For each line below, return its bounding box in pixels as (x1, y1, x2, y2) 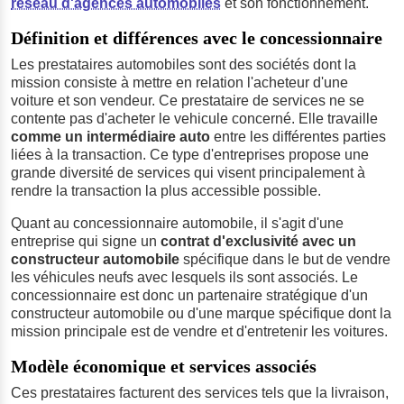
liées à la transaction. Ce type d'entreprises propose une (11, 147, 369, 162)
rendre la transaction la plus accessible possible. (11, 183, 321, 198)
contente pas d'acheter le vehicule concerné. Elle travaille (11, 111, 378, 126)
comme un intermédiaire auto (11, 129, 210, 144)
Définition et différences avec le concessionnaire (11, 28, 382, 48)
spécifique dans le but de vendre (179, 252, 390, 267)
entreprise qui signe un (11, 234, 161, 249)
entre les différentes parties (210, 129, 386, 144)
